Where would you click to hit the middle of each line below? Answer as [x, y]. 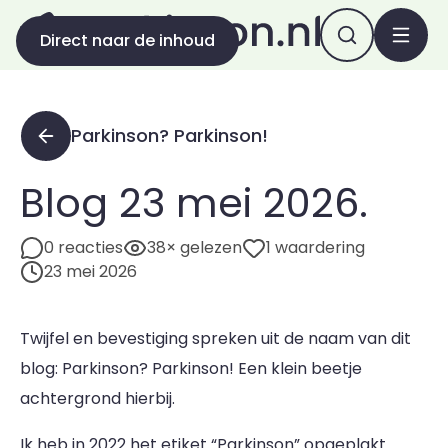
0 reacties [83, 247]
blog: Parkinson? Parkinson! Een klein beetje [191, 368]
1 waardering [315, 247]
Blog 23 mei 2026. [194, 203]
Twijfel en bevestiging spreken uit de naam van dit [215, 338]
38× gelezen [194, 247]
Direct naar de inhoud [127, 40]
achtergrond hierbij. [97, 398]
